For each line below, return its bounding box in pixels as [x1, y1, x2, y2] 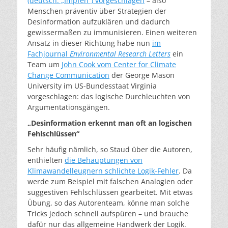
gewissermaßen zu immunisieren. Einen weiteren [27, 27, 197, 37]
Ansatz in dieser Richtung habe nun [27, 38, 152, 48]
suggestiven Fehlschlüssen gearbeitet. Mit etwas [27, 187, 193, 197]
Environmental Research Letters [70, 48, 170, 59]
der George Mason [109, 70, 175, 80]
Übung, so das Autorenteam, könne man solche [27, 197, 189, 208]
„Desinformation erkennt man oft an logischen [27, 118, 192, 128]
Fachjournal [27, 48, 70, 59]
